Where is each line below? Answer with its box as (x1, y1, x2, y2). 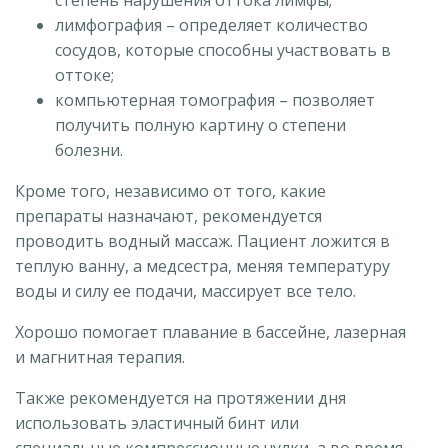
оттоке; (55, 64, 114, 87)
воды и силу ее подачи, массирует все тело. (15, 280, 356, 303)
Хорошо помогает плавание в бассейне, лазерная (15, 321, 406, 344)
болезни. (55, 139, 123, 162)
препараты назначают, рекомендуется (15, 205, 322, 228)
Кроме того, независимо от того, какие (15, 180, 326, 203)
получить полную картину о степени (55, 114, 346, 137)
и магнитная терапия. (15, 346, 185, 369)
